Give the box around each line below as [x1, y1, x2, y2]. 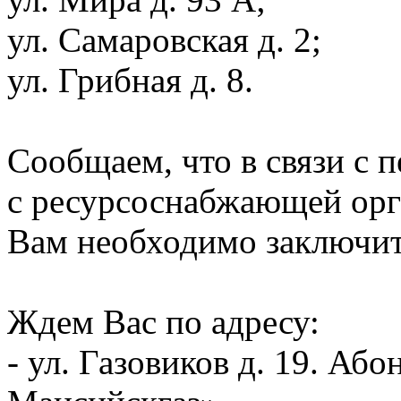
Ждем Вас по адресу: [7, 303, 320, 342]
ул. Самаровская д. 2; [7, 21, 321, 60]
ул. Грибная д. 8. [7, 61, 253, 100]
